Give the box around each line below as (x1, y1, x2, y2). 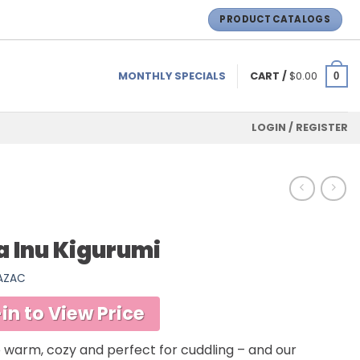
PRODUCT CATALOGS (219, 13, 331, 26)
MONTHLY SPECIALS (117, 68, 226, 83)
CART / (249, 68, 289, 83)
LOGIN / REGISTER (252, 121, 348, 135)
